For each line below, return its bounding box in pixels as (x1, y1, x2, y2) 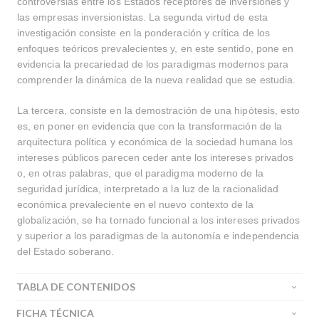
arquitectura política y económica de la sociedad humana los (17, 136, 293, 147)
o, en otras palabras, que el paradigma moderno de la (17, 167, 263, 179)
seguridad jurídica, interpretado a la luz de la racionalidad (17, 183, 279, 194)
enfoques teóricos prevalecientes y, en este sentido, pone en (17, 43, 294, 54)
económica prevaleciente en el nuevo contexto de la (17, 199, 254, 210)
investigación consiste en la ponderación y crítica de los (17, 27, 270, 38)
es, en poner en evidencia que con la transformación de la (17, 120, 282, 132)
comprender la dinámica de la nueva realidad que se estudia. (17, 74, 299, 85)
